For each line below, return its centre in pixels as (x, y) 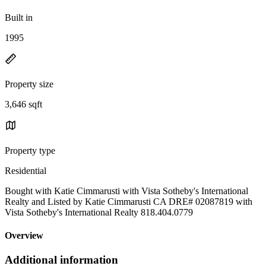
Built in (19, 17)
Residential (26, 170)
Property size (29, 84)
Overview (24, 236)
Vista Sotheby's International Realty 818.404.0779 (99, 212)
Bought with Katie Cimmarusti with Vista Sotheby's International (126, 191)
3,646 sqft (23, 104)
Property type (30, 150)
